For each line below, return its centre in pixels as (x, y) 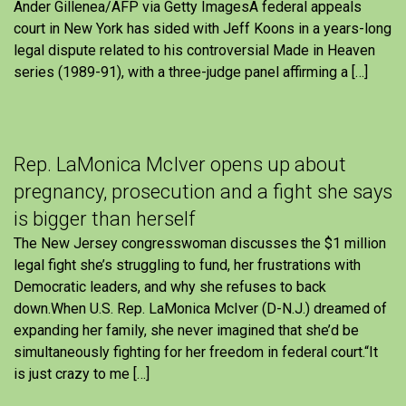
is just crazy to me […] (82, 373)
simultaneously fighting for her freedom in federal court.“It (196, 352)
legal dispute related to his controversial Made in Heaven (194, 50)
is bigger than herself (104, 218)
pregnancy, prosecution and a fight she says (203, 191)
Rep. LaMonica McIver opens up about (180, 164)
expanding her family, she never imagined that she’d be (186, 330)
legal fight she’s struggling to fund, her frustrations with (187, 265)
